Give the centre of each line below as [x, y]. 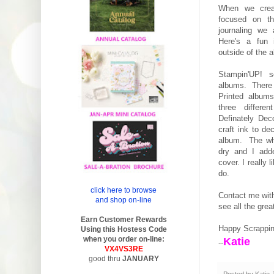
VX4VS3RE [124, 249]
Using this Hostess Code [124, 230]
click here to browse [124, 191]
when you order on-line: [124, 239]
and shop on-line [124, 200]
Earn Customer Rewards [124, 220]
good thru [105, 259]
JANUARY [140, 259]
